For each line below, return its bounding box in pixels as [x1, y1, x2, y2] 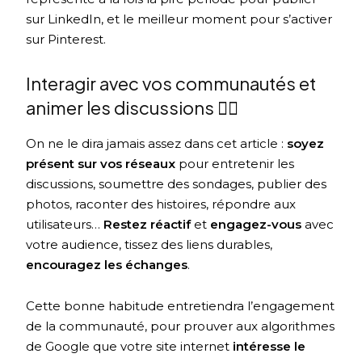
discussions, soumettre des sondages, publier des [26, 175, 327, 192]
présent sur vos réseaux [26, 155, 176, 171]
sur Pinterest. [26, 31, 107, 47]
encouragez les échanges [26, 256, 188, 272]
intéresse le [229, 338, 306, 354]
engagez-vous [210, 216, 302, 232]
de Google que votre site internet [26, 338, 230, 354]
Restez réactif [103, 216, 192, 232]
